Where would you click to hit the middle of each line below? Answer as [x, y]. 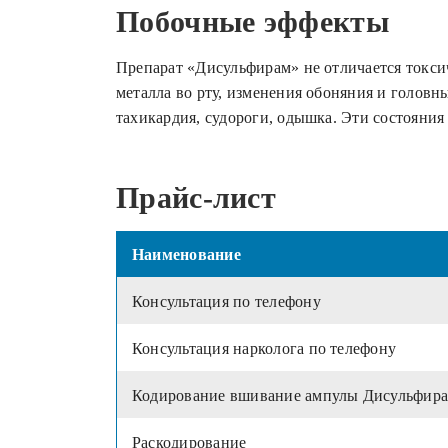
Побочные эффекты [252, 22]
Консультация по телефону [226, 302]
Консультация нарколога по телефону [264, 349]
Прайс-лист [196, 198]
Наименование [186, 255]
